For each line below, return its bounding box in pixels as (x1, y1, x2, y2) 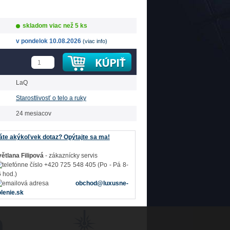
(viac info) (83, 38, 107, 44)
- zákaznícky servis (45, 152, 98, 159)
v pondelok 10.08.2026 (16, 37, 83, 45)
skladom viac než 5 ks (21, 22, 87, 29)
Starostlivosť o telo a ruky (16, 94, 86, 102)
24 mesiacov (16, 110, 51, 117)
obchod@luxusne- (75, 180, 128, 187)
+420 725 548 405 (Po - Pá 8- (42, 161, 128, 168)
